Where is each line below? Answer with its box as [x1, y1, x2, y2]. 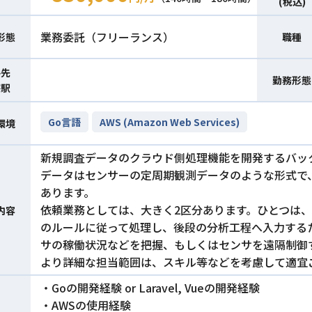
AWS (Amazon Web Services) [100, 114, 240, 129]
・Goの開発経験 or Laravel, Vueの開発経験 [40, 279, 260, 297]
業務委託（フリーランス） [40, 28, 174, 45]
